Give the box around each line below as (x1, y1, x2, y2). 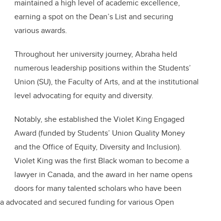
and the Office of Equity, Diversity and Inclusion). (14, 141, 182, 153)
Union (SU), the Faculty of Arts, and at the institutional (14, 76, 199, 88)
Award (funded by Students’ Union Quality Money (14, 127, 185, 139)
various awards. (14, 25, 67, 37)
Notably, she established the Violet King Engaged (14, 113, 184, 125)
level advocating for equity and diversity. (14, 90, 153, 102)
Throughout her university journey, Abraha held (14, 48, 177, 60)
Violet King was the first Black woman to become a (14, 155, 189, 167)
